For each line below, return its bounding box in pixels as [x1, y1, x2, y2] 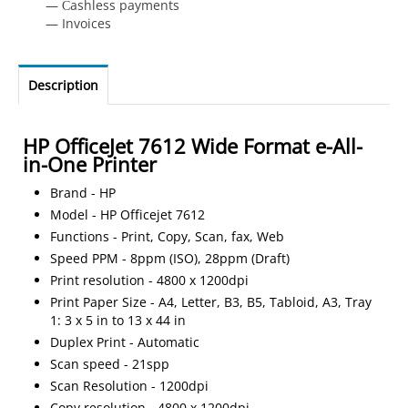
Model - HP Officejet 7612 [50, 206, 206, 223]
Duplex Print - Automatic [50, 333, 200, 351]
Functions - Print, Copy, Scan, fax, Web [50, 228, 285, 245]
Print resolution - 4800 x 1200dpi [50, 271, 250, 289]
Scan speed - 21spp [50, 355, 170, 372]
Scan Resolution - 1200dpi [50, 377, 209, 394]
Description [28, 76, 99, 94]
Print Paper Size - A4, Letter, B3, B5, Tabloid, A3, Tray [50, 293, 372, 311]
